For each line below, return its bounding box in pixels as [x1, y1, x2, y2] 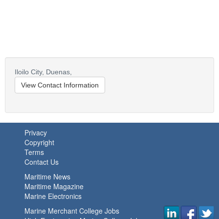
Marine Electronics [24, 191, 82, 201]
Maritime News [24, 172, 70, 181]
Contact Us [24, 157, 59, 167]
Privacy [24, 128, 47, 137]
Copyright [24, 137, 54, 147]
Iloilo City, [15, 68, 44, 76]
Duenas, [46, 68, 72, 76]
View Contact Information [21, 81, 99, 89]
